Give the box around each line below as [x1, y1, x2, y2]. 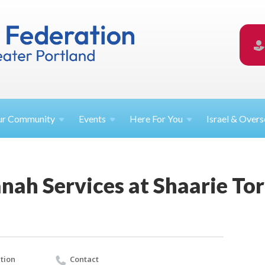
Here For [130, 113, 168, 125]
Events [79, 113, 106, 125]
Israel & [206, 113, 240, 125]
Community [8, 113, 56, 125]
